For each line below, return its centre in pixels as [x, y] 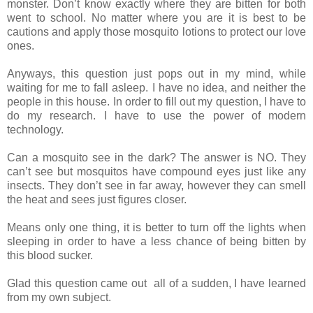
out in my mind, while [244, 73]
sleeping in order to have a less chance [112, 241]
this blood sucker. [50, 255]
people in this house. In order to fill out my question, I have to [156, 101]
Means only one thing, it [70, 227]
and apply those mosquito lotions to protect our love [177, 31]
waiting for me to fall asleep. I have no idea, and [130, 87]
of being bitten [253, 241]
